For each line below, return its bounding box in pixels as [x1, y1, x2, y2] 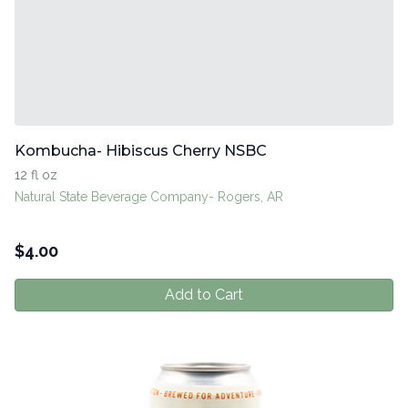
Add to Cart [165, 286, 243, 304]
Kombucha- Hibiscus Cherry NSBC [15, 142, 267, 160]
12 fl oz [15, 168, 57, 183]
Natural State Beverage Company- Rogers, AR [15, 189, 283, 205]
